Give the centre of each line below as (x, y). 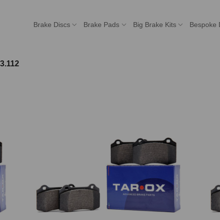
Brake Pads (102, 25)
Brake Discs (52, 25)
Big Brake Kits (154, 25)
